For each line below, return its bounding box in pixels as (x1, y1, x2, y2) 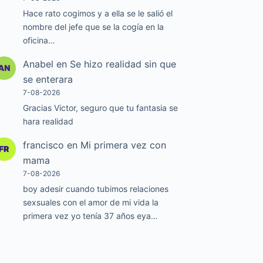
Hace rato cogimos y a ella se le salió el (23, 8, 173, 19)
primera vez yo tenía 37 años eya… (23, 211, 159, 221)
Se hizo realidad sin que (70, 58, 177, 70)
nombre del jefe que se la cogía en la (23, 22, 164, 32)
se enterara (23, 73, 73, 86)
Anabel (23, 58, 54, 70)
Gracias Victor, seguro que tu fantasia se (23, 103, 178, 113)
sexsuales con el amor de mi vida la (23, 197, 159, 208)
